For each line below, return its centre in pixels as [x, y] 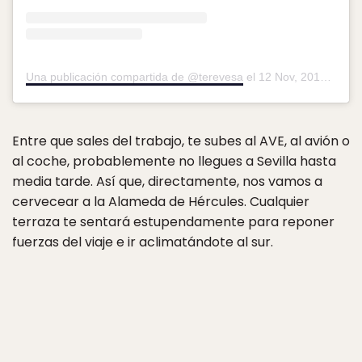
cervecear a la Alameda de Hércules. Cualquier [161, 202]
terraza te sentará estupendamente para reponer [173, 222]
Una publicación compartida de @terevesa [135, 77]
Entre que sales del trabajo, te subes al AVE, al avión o [181, 141]
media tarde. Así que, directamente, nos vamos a [167, 182]
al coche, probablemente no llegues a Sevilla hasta [174, 162]
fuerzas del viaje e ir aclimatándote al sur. [143, 242]
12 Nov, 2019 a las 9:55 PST [289, 77]
